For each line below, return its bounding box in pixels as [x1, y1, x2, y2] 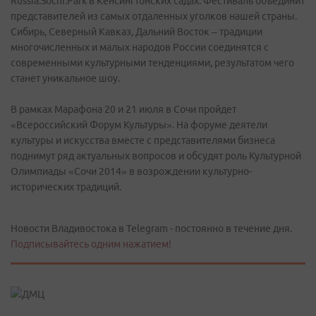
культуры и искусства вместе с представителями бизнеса [11, 135, 275, 146]
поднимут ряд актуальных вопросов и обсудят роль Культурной [11, 150, 301, 162]
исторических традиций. [11, 181, 121, 193]
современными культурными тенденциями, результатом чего [11, 57, 294, 68]
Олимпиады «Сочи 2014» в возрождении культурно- [11, 166, 252, 177]
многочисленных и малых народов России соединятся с [11, 42, 269, 53]
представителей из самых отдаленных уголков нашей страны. [11, 11, 297, 22]
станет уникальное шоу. [11, 73, 120, 84]
